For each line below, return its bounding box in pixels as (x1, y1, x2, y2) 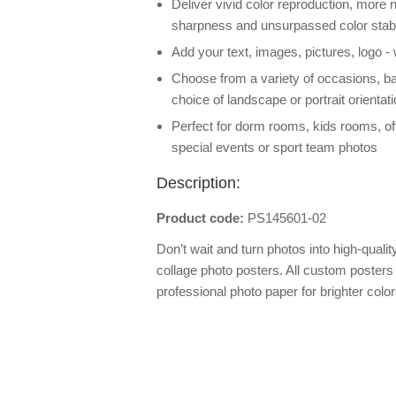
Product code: (156, 210, 247, 225)
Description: (156, 174, 240, 192)
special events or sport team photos (171, 140, 377, 155)
